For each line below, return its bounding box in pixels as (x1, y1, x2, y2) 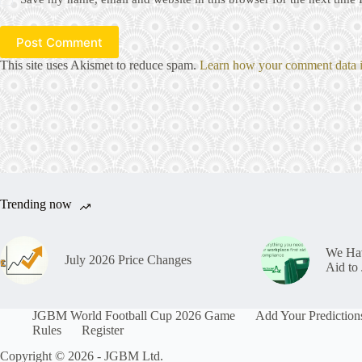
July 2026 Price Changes (65, 253, 192, 267)
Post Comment (16, 34, 103, 50)
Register (82, 323, 124, 337)
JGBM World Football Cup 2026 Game (32, 309, 235, 322)
